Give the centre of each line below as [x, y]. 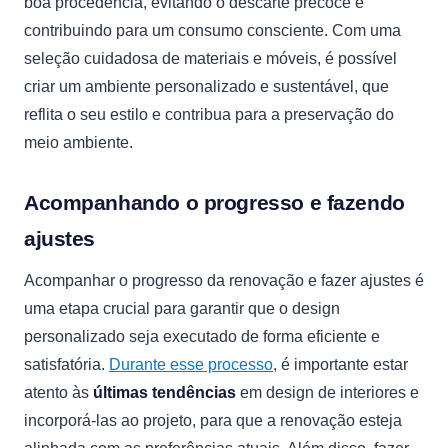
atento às [58, 392]
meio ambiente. [78, 142]
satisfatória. [66, 364]
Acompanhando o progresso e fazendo [214, 202]
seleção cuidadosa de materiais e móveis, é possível [210, 58]
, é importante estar [340, 364]
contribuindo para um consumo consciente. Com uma [212, 30]
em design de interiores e [327, 392]
